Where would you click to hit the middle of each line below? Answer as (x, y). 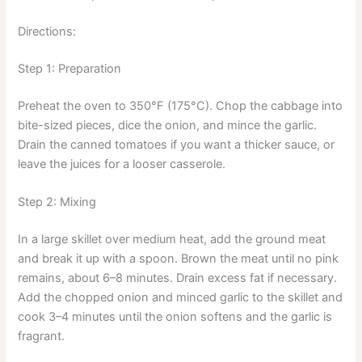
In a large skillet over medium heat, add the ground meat (172, 239)
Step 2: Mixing (57, 202)
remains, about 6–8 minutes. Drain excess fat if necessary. (178, 278)
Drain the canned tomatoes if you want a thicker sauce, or (177, 144)
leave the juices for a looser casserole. (122, 164)
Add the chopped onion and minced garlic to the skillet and (181, 297)
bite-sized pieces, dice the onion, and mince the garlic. (168, 125)
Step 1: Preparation (70, 68)
